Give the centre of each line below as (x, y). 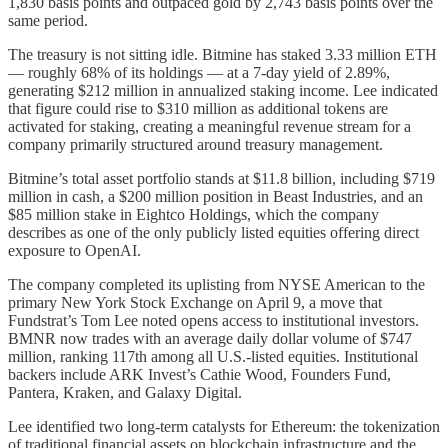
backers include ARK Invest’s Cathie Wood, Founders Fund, (199, 375)
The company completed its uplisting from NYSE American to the (216, 285)
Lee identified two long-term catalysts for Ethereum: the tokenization (224, 427)
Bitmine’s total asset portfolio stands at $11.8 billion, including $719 (221, 179)
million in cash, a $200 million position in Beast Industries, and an (215, 197)
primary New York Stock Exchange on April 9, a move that (195, 303)
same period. (48, 21)
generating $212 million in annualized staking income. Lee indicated (223, 91)
